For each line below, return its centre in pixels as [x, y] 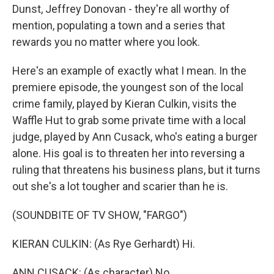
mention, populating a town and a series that [119, 25]
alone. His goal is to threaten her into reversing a [128, 153]
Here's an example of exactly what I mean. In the [129, 71]
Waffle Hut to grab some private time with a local [129, 120]
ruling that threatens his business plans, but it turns [136, 170]
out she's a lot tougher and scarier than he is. [120, 186]
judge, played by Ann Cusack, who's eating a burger [135, 137]
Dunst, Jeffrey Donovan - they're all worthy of [121, 9]
